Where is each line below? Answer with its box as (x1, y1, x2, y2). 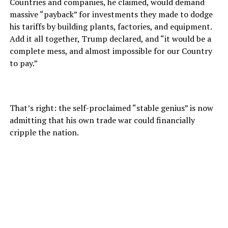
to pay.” (9, 58, 38, 69)
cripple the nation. (9, 127, 79, 138)
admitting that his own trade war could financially (9, 115, 195, 126)
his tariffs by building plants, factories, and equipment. (9, 21, 212, 33)
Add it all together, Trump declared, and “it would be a (9, 33, 211, 45)
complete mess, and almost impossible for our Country (9, 45, 212, 57)
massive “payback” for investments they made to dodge (9, 9, 213, 20)
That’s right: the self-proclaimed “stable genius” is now (9, 102, 213, 114)
